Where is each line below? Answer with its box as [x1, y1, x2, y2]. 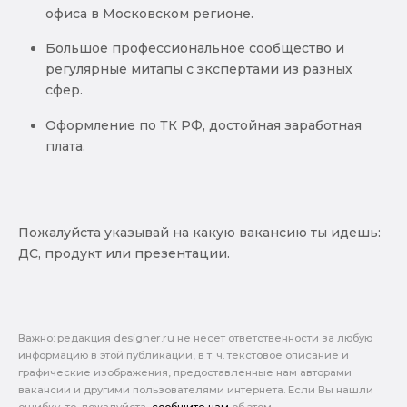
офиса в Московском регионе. [45, 5, 257, 23]
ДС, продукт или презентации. [18, 244, 230, 262]
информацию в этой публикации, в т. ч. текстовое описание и [18, 348, 349, 362]
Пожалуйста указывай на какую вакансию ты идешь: [18, 223, 381, 241]
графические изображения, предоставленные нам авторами [18, 365, 352, 379]
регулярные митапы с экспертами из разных [45, 61, 352, 78]
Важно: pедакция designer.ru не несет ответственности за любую [18, 331, 372, 344]
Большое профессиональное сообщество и [45, 40, 344, 57]
